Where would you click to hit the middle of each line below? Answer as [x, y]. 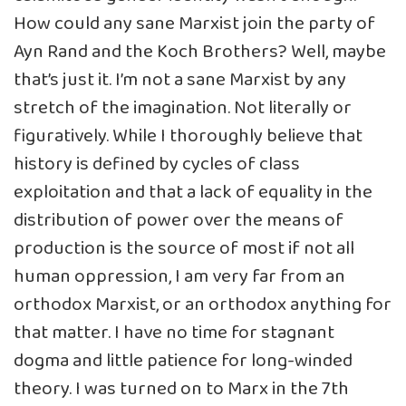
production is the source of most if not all [184, 248]
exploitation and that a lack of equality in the [193, 192]
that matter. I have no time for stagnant [174, 333]
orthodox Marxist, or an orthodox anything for [203, 304]
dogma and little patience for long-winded [183, 361]
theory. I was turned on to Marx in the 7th [181, 389]
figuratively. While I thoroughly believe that [188, 136]
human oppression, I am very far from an [179, 276]
